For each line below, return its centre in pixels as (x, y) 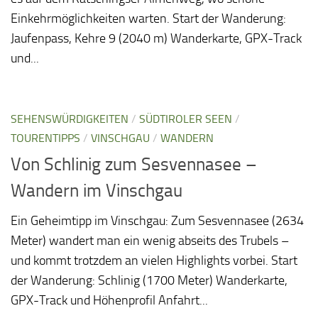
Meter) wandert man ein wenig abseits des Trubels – (150, 241)
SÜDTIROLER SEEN (186, 119)
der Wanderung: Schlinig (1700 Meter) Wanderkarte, (149, 281)
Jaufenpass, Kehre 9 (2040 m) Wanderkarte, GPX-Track (156, 39)
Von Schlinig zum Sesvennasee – (134, 165)
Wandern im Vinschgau (97, 191)
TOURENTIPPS (45, 138)
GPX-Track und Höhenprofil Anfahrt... (109, 301)
